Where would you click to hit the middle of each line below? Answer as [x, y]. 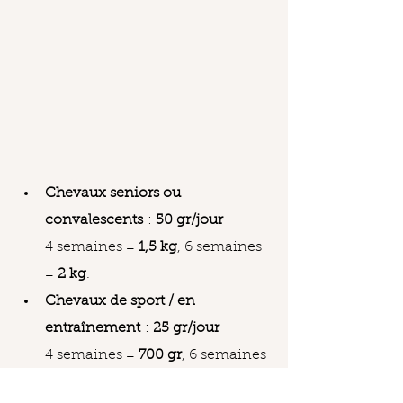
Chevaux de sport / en [122, 301]
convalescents [94, 220]
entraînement [93, 328]
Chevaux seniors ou [115, 193]
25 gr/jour [186, 328]
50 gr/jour [189, 220]
